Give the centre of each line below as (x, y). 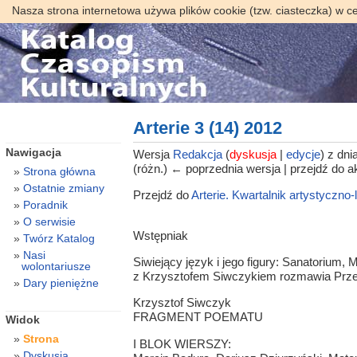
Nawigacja (33, 152)
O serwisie (49, 221)
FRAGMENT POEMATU (198, 317)
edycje (303, 154)
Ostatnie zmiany (63, 188)
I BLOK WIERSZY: (182, 343)
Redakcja (197, 154)
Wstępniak (160, 235)
